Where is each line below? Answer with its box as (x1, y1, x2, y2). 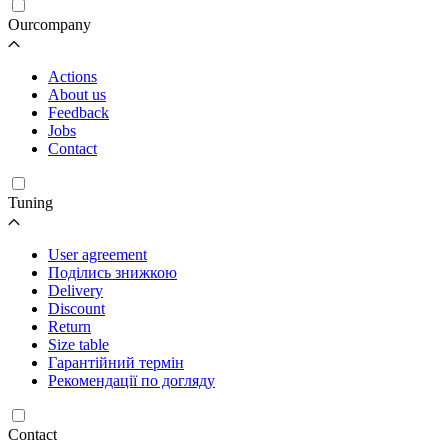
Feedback (48, 103, 109, 121)
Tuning (8, 193, 53, 211)
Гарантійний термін (48, 353, 184, 371)
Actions (48, 67, 97, 85)
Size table (48, 335, 109, 353)
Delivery (48, 281, 103, 299)
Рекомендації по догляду (48, 371, 215, 389)
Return (48, 317, 91, 335)
